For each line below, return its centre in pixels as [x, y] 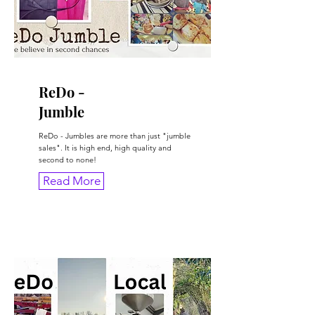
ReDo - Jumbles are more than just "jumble [115, 136]
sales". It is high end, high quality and [105, 148]
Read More [71, 181]
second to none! [67, 160]
